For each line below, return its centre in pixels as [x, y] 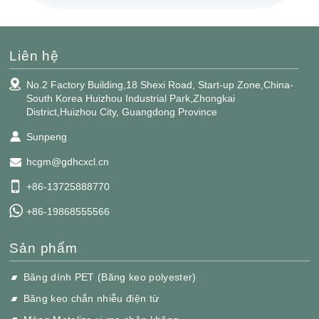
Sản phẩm [43, 248]
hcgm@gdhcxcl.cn [68, 161]
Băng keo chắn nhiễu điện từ [91, 298]
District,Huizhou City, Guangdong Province [122, 111]
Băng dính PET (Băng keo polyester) [110, 277]
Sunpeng [47, 136]
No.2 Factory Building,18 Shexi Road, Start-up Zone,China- [160, 84]
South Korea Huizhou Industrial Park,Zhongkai [131, 98]
